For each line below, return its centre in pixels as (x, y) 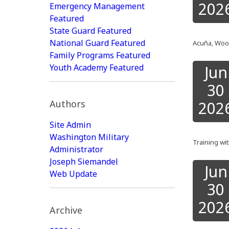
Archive (66, 210)
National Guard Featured (97, 43)
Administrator (76, 149)
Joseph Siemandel (84, 162)
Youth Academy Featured (97, 67)
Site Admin (70, 125)
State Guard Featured (90, 31)
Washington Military (89, 137)
